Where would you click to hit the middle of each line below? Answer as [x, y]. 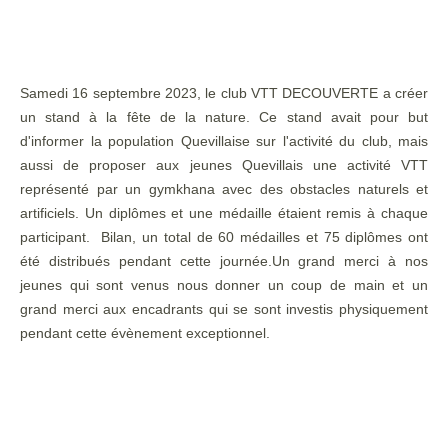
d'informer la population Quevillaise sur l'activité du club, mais [224, 141]
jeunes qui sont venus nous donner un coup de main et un [224, 285]
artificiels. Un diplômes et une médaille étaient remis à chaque [224, 213]
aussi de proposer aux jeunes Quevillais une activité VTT [224, 165]
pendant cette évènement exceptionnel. [145, 333]
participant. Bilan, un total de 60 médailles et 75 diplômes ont [224, 237]
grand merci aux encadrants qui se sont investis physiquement [224, 309]
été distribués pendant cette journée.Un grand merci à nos [224, 261]
